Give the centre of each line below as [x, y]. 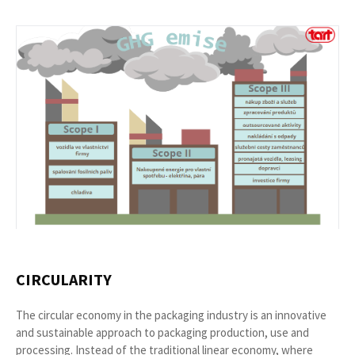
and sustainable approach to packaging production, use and [162, 333]
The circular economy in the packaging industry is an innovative [171, 315]
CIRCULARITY [64, 280]
